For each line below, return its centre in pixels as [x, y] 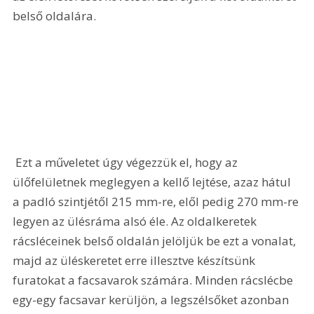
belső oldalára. [56, 15]
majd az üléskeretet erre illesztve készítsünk [136, 261]
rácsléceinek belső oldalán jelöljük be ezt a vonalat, [156, 241]
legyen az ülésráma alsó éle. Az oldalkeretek [136, 221]
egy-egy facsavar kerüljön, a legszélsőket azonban [152, 300]
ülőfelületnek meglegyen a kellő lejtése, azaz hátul [153, 182]
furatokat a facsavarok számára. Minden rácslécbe [155, 280]
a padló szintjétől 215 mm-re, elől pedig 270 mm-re [157, 202]
